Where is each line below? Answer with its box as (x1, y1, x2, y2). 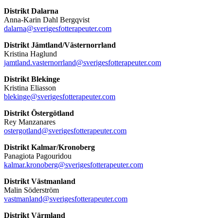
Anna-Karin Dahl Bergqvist (4, 15, 90, 24)
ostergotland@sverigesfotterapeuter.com (4, 126, 127, 135)
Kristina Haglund (4, 49, 57, 58)
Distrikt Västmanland (4, 177, 75, 185)
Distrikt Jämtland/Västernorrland (4, 40, 116, 49)
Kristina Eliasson (4, 83, 56, 92)
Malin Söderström (4, 185, 59, 194)
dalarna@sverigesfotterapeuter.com (4, 24, 111, 33)
